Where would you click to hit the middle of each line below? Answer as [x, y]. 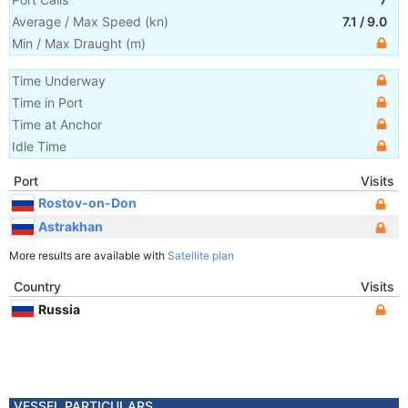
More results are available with [88, 255]
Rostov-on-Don [87, 202]
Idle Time [39, 146]
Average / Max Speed [76, 21]
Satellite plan [201, 255]
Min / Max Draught [67, 43]
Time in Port [47, 102]
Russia [59, 309]
